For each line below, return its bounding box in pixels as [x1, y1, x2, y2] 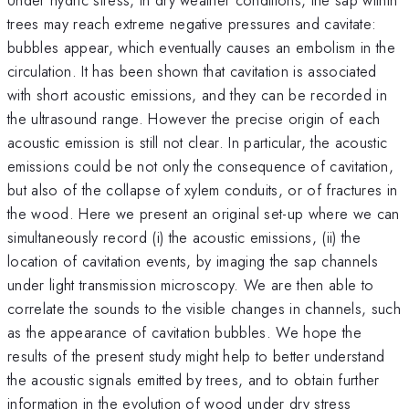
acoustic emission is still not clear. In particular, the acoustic [7, 131, 388, 153]
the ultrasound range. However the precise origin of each [7, 107, 381, 130]
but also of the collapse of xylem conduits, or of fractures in [7, 178, 398, 201]
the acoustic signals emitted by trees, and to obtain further [7, 368, 380, 391]
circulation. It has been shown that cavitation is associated [7, 59, 377, 82]
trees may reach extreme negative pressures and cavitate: [7, 12, 377, 35]
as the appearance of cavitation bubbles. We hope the [7, 320, 362, 343]
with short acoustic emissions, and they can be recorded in [7, 83, 387, 106]
